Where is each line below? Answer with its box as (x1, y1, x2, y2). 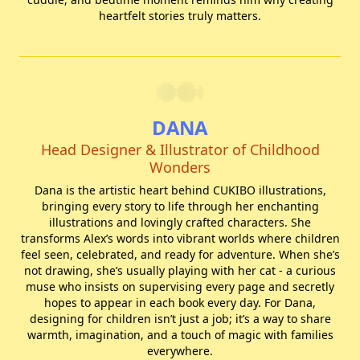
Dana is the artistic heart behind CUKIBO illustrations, (34, 182, 326, 198)
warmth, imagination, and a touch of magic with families (27, 327, 333, 342)
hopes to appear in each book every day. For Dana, (44, 295, 316, 310)
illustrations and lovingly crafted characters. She (49, 215, 311, 230)
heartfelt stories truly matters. (99, 8, 261, 23)
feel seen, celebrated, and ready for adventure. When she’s (20, 247, 340, 262)
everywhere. (147, 343, 213, 358)
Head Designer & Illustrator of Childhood (40, 140, 320, 159)
